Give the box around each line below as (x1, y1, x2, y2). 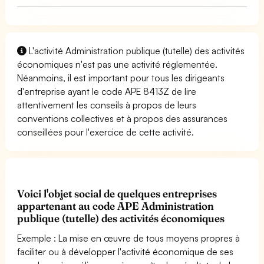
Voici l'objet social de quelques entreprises (17, 186, 217, 200)
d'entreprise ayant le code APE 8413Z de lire (17, 85, 197, 97)
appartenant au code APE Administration (17, 199, 214, 213)
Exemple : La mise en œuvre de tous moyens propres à (17, 232, 240, 244)
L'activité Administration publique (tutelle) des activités (27, 44, 245, 57)
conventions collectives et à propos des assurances (17, 112, 228, 124)
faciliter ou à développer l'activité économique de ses (17, 245, 234, 258)
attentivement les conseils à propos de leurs (17, 98, 197, 111)
